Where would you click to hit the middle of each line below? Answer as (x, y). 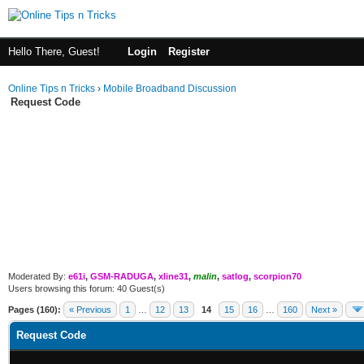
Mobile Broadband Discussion (170, 89)
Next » (324, 310)
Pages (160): (35, 310)
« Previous (90, 310)
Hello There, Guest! (56, 52)
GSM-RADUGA (122, 276)
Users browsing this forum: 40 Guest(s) (87, 288)
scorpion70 (277, 276)
